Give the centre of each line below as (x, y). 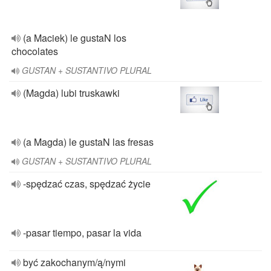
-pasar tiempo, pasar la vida (82, 233)
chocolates (35, 51)
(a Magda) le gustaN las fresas (88, 142)
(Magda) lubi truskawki (71, 93)
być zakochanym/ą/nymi (74, 262)
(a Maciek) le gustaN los (75, 38)
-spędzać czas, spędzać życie (87, 184)
